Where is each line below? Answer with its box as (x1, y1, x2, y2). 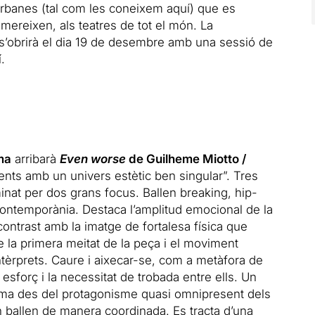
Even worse (59, 151, 126, 166)
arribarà (11, 151, 60, 166)
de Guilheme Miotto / (125, 151, 246, 166)
